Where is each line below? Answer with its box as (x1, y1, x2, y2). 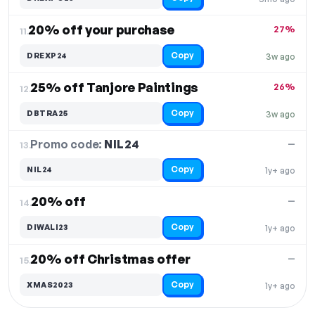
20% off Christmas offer (30, 251, 191, 266)
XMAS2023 (27, 279, 73, 290)
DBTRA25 (27, 108, 68, 118)
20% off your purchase (28, 22, 175, 37)
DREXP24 (27, 50, 67, 60)
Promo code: (30, 137, 105, 151)
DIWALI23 (27, 221, 68, 232)
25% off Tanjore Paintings (30, 79, 198, 95)
